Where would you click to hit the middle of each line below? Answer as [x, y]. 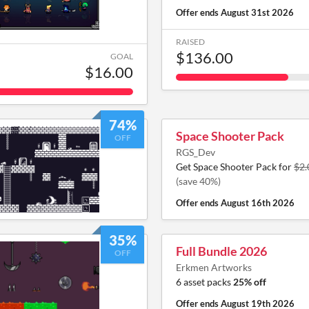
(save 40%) [198, 181]
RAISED [190, 42]
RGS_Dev [196, 152]
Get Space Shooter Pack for [235, 167]
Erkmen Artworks [214, 267]
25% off [250, 282]
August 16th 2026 [258, 203]
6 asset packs [205, 282]
